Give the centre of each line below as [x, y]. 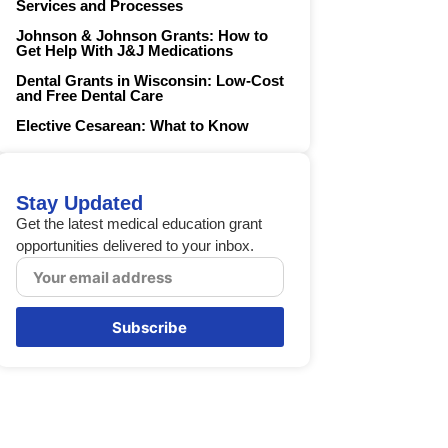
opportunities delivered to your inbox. [135, 246]
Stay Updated [80, 203]
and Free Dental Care [90, 96]
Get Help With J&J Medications [125, 51]
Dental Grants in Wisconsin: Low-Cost [150, 81]
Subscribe [150, 327]
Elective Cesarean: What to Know [133, 126]
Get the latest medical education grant [139, 224]
